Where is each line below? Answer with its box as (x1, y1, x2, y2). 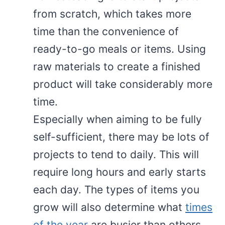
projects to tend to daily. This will (33, 148, 199, 161)
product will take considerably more (33, 77, 212, 90)
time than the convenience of (33, 25, 179, 38)
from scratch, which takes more (33, 7, 191, 20)
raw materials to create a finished (33, 60, 200, 73)
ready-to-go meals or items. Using (33, 42, 206, 55)
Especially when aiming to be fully (33, 113, 202, 126)
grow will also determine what (33, 200, 185, 213)
